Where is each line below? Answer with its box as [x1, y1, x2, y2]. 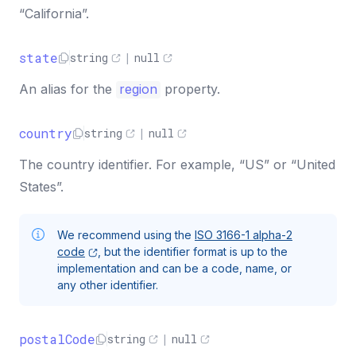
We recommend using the [57, 228, 195, 242]
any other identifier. [57, 278, 158, 292]
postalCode [19, 331, 95, 347]
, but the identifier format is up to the [98, 245, 288, 258]
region [119, 81, 157, 97]
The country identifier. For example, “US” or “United [19, 157, 335, 172]
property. [161, 81, 220, 97]
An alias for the [19, 81, 116, 97]
